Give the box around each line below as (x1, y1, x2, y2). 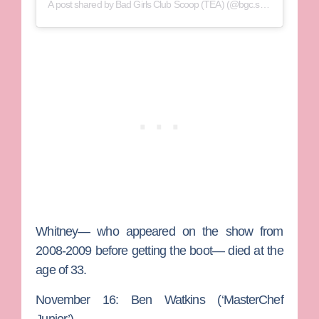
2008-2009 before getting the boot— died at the (36, 244, 283, 258)
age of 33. (36, 263, 87, 278)
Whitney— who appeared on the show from (36, 224, 283, 239)
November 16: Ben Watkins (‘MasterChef (36, 292, 283, 307)
